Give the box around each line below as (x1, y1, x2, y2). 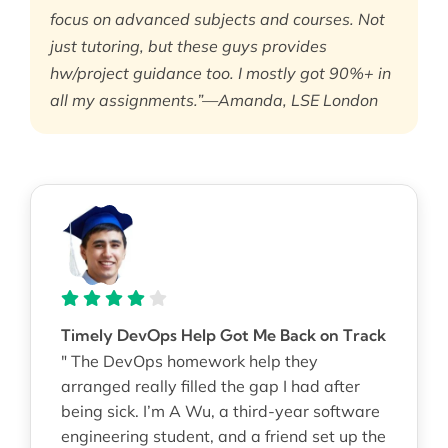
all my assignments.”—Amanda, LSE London (50, 90, 378, 111)
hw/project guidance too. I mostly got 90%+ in (50, 63, 391, 84)
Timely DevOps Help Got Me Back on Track (61, 325, 386, 346)
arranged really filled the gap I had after (61, 376, 360, 397)
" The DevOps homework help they (61, 351, 318, 372)
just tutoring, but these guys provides (50, 36, 327, 57)
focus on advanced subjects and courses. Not (50, 9, 385, 30)
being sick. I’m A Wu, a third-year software (61, 401, 380, 422)
